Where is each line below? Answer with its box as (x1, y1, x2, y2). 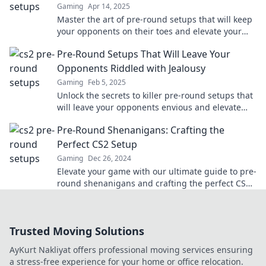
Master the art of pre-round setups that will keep (57, 14, 252, 25)
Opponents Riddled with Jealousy (57, 62, 205, 75)
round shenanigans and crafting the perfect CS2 (57, 178, 251, 189)
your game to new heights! (57, 113, 164, 125)
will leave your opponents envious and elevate (57, 102, 241, 113)
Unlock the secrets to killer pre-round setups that (57, 90, 253, 101)
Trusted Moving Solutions (9, 224, 144, 238)
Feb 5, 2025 (88, 77, 126, 87)
